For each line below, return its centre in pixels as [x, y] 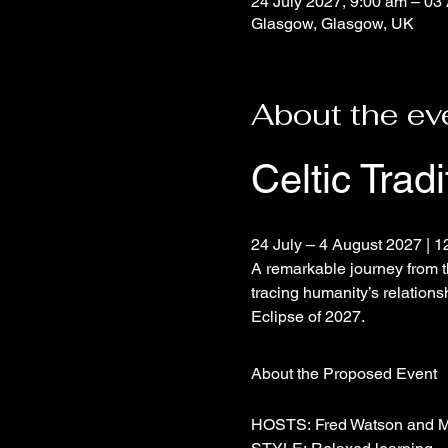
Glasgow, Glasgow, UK [332, 23]
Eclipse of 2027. [307, 316]
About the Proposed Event [343, 373]
